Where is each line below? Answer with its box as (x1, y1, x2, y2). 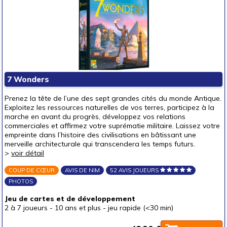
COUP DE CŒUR (9, 167, 55, 174)
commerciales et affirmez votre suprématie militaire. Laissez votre (5, 121, 220, 130)
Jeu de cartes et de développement (5, 194, 135, 203)
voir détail (11, 148, 44, 158)
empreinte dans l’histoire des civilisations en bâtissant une (5, 130, 196, 139)
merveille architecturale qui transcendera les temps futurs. (5, 139, 195, 148)
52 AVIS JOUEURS (110, 167, 160, 174)
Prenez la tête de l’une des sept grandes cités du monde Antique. (5, 94, 221, 103)
